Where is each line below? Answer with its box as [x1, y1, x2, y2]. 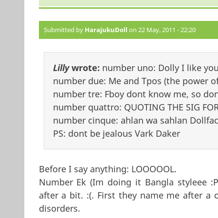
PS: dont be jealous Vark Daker [53, 127, 180, 140]
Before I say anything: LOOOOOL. [38, 163, 177, 175]
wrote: [69, 62, 102, 74]
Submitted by [43, 25, 85, 35]
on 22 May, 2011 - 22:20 [127, 25, 196, 35]
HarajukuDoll [84, 25, 127, 35]
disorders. [38, 202, 80, 215]
